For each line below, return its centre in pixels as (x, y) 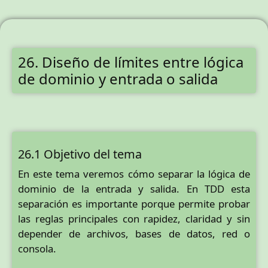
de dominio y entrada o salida (118, 79)
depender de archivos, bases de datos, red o (134, 234)
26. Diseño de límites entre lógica (131, 62)
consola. (37, 249)
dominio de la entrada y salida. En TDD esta (134, 189)
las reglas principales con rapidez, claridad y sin (134, 219)
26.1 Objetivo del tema (80, 154)
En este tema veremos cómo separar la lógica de (134, 174)
